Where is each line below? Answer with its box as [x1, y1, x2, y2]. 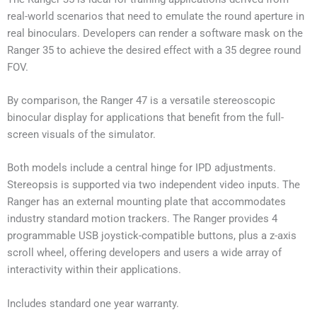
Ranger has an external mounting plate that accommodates [7, 195, 286, 209]
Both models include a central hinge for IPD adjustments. [7, 161, 276, 175]
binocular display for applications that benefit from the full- [7, 110, 284, 124]
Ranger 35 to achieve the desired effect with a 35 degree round [7, 43, 301, 57]
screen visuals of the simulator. [7, 127, 156, 141]
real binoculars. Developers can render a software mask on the [7, 26, 303, 40]
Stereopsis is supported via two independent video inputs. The [7, 178, 300, 192]
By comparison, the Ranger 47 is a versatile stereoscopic [7, 93, 275, 107]
